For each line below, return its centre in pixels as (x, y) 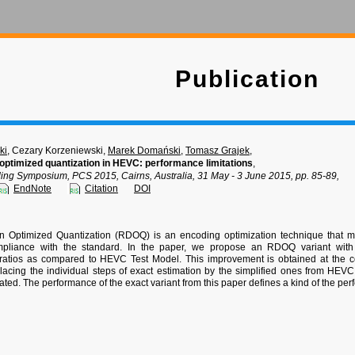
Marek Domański (144, 151)
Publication (247, 79)
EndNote (32, 189)
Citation (101, 189)
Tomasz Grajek (218, 151)
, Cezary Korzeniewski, (57, 151)
